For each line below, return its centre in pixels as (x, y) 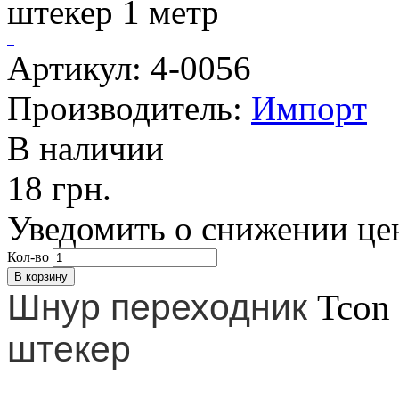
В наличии (85, 149)
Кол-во (28, 257)
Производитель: (129, 109)
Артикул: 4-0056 (129, 69)
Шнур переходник (162, 308)
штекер (69, 350)
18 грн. (59, 189)
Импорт (309, 109)
